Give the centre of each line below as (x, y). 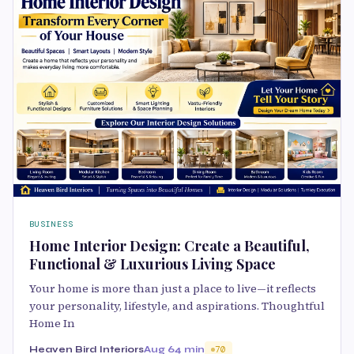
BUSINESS (51, 224)
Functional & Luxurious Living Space (153, 264)
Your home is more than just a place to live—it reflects (173, 289)
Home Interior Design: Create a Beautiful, (169, 246)
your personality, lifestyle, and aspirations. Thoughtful (177, 306)
